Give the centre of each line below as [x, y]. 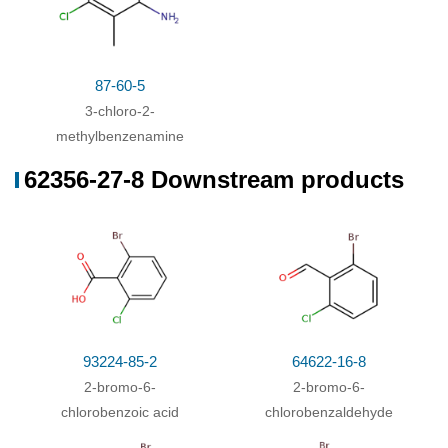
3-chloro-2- [119, 111]
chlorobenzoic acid [119, 412]
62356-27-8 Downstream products [214, 179]
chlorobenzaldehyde [328, 412]
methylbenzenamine [119, 136]
